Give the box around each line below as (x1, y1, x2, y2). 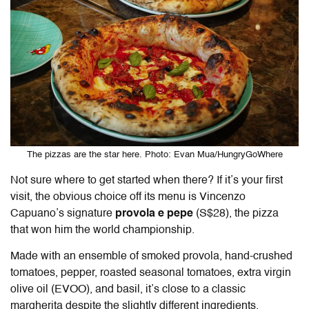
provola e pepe (115, 208, 193, 219)
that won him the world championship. (10, 224, 195, 236)
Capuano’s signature (10, 208, 115, 219)
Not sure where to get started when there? (10, 175, 217, 186)
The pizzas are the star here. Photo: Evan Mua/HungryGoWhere (26, 150, 283, 159)
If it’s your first (217, 175, 283, 186)
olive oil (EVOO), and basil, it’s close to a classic (10, 283, 246, 295)
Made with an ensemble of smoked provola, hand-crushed (10, 250, 292, 262)
